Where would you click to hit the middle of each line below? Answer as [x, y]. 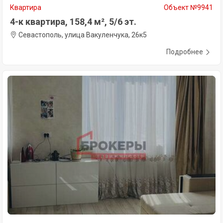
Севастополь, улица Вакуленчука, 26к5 [82, 35]
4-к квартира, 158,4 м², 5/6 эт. [73, 22]
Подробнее [185, 52]
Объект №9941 [188, 8]
